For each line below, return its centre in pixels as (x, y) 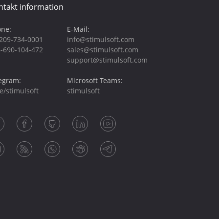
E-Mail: (78, 29)
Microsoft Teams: (95, 80)
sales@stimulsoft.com (102, 50)
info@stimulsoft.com (100, 39)
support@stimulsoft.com (107, 60)
